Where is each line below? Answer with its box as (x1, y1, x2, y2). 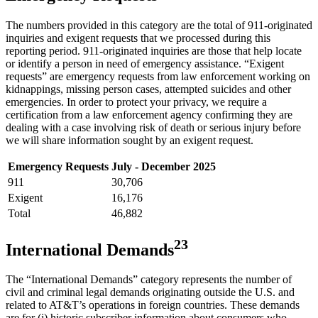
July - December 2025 (111, 160, 216, 172)
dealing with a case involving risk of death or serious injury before (6, 121, 301, 133)
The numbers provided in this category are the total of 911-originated (6, 18, 312, 31)
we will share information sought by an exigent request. (6, 133, 253, 146)
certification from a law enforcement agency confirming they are (6, 108, 292, 121)
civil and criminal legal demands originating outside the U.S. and (6, 286, 295, 299)
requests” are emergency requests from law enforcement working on (6, 70, 310, 82)
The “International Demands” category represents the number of (6, 273, 292, 286)
